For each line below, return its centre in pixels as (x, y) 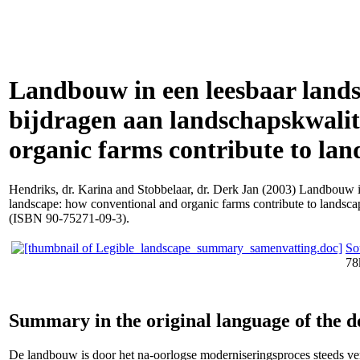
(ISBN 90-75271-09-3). (69, 218)
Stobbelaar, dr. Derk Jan (198, 189)
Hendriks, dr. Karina (61, 189)
